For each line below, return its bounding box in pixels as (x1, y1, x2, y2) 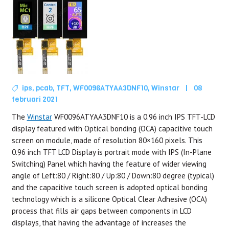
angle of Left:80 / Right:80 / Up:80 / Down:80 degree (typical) (11, 171, 214, 180)
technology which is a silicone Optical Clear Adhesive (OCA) (11, 194, 207, 204)
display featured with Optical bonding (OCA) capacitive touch (11, 124, 213, 133)
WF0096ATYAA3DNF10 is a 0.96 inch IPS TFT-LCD (52, 112, 215, 122)
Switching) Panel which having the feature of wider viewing (11, 159, 207, 169)
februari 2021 (11, 94, 58, 104)
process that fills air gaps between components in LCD (11, 206, 192, 216)
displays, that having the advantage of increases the (11, 218, 186, 227)
